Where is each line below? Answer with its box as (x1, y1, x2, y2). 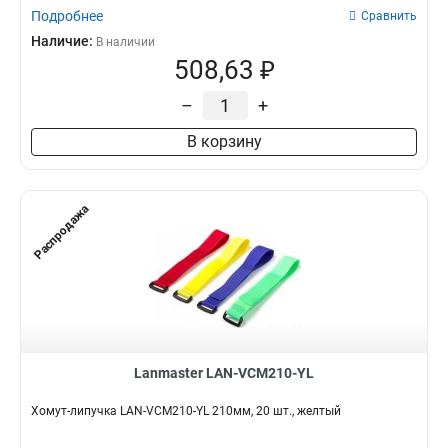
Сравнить (361, 9, 417, 23)
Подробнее (31, 8, 103, 24)
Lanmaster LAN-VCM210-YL (134, 365, 314, 381)
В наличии (96, 35, 155, 49)
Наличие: (31, 33, 96, 49)
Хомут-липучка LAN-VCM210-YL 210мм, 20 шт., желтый (31, 404, 341, 418)
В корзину (186, 132, 262, 151)
